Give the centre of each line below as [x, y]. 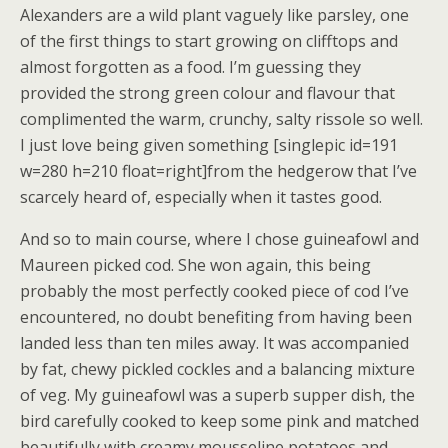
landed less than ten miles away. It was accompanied [214, 343]
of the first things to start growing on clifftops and [209, 41]
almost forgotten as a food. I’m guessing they [190, 67]
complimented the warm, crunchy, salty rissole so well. [221, 119]
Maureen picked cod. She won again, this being [195, 265]
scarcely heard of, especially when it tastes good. [201, 197]
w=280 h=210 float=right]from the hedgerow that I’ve [218, 171]
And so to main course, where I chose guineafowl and [219, 239]
